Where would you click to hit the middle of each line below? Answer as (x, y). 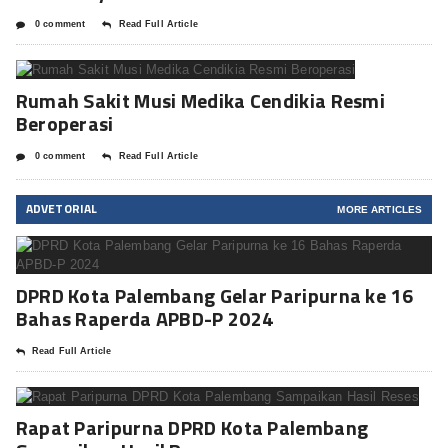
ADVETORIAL (61, 209)
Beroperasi (64, 124)
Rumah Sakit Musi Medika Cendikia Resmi (200, 101)
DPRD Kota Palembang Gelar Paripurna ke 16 (214, 296)
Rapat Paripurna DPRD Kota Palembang (192, 428)
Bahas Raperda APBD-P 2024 (144, 319)
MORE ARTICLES (380, 210)
